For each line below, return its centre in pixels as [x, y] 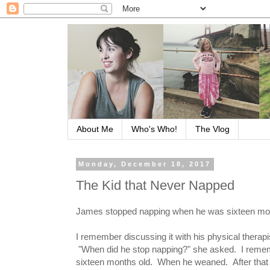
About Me [95, 129]
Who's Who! [154, 129]
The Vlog [212, 129]
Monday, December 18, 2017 [145, 164]
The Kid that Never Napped [155, 186]
